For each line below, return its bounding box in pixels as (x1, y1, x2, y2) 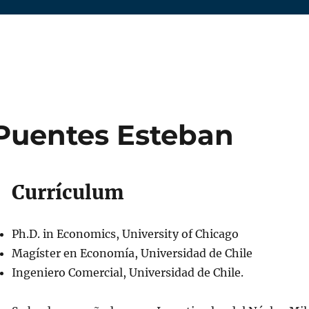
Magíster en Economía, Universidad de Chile (11, 246, 252, 260)
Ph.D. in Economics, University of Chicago (11, 227, 239, 241)
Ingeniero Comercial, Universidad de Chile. (11, 266, 243, 279)
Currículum (11, 180, 124, 205)
